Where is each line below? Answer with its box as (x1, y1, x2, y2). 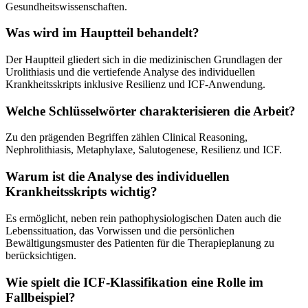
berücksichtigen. (5, 249, 76, 261)
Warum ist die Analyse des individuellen (5, 169, 230, 184)
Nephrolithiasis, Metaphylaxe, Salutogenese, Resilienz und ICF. (5, 144, 282, 156)
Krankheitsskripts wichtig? (5, 184, 157, 199)
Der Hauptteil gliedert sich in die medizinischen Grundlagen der (5, 54, 282, 66)
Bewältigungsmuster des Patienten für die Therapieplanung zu (5, 236, 274, 249)
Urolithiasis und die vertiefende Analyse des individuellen (5, 66, 255, 78)
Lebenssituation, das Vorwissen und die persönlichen (5, 224, 234, 236)
